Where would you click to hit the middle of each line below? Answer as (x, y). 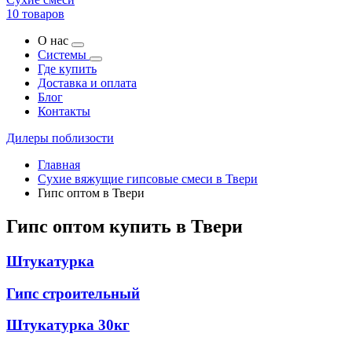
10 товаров (35, 14)
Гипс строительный (73, 293)
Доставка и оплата (87, 83)
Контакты (64, 111)
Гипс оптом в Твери (91, 193)
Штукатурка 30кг (68, 325)
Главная (59, 165)
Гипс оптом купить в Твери (125, 226)
